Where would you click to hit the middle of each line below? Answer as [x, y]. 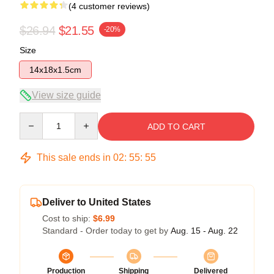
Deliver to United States [97, 202]
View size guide [66, 95]
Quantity [35, 118]
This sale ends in [74, 157]
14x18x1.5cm [55, 69]
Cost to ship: [68, 218]
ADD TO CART [176, 126]
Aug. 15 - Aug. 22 [204, 230]
